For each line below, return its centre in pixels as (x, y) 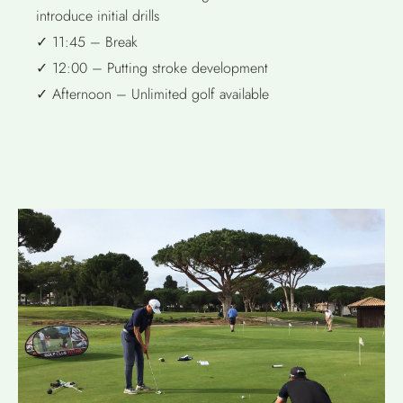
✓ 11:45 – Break (87, 42)
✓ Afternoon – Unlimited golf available (152, 94)
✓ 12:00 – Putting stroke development (152, 68)
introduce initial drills (98, 16)
